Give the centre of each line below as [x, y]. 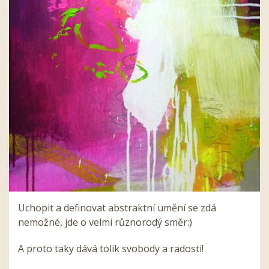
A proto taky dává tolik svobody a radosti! [111, 248]
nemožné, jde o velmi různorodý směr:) [105, 222]
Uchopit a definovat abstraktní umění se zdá [117, 207]
